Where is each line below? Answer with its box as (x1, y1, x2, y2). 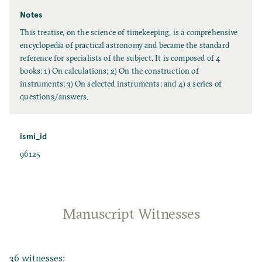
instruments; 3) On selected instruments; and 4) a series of (20, 79, 222, 89)
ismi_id (20, 130, 47, 142)
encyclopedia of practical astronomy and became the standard (20, 40, 229, 51)
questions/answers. (20, 92, 89, 102)
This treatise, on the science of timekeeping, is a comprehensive (20, 27, 238, 38)
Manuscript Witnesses (62, 204, 200, 223)
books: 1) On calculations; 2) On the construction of (20, 66, 199, 77)
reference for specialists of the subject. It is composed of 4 (20, 53, 221, 64)
